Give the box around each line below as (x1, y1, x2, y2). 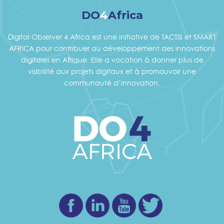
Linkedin (109, 194, 137, 203)
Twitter (162, 194, 184, 203)
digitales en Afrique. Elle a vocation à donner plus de (20, 55, 203, 64)
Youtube (136, 194, 165, 203)
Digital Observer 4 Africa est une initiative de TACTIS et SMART (8, 32, 216, 41)
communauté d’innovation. (64, 78, 160, 87)
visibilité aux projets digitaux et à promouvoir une (28, 66, 196, 75)
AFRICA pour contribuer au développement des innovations (9, 43, 215, 52)
